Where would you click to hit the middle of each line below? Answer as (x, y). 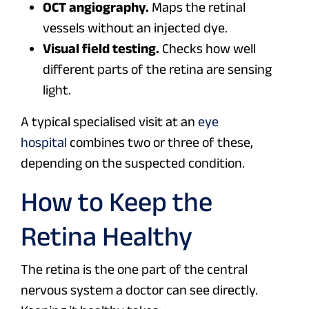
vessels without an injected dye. (135, 28)
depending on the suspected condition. (133, 163)
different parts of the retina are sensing (157, 69)
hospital (44, 142)
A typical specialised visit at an (109, 122)
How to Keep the (117, 202)
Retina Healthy (107, 236)
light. (57, 90)
